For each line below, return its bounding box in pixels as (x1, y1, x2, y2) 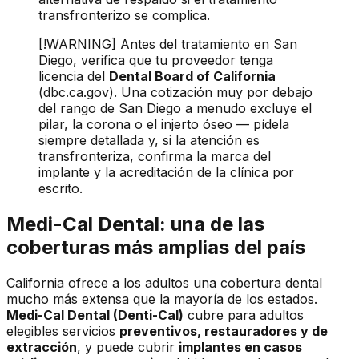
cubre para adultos (184, 307, 304, 324)
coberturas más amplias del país (6, 236, 305, 260)
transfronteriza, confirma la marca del (38, 148, 271, 165)
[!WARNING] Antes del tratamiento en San (38, 36, 297, 53)
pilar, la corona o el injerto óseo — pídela (38, 116, 289, 133)
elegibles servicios (6, 323, 119, 340)
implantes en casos (179, 339, 302, 356)
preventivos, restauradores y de (119, 323, 328, 340)
